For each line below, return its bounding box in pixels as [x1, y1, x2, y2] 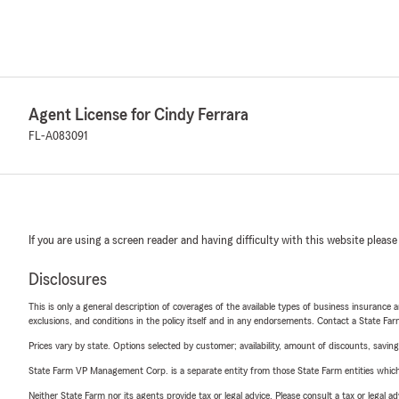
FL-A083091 [28, 130, 87, 142]
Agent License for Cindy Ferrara [28, 106, 248, 124]
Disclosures [28, 271, 107, 289]
